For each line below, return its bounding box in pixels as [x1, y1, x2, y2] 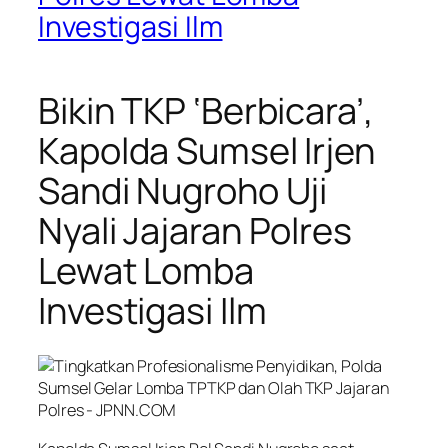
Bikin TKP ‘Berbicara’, [38, 86, 374, 136]
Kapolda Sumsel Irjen [38, 126, 375, 176]
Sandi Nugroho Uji [38, 166, 328, 216]
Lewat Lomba [38, 246, 254, 296]
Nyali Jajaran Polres [38, 206, 352, 256]
